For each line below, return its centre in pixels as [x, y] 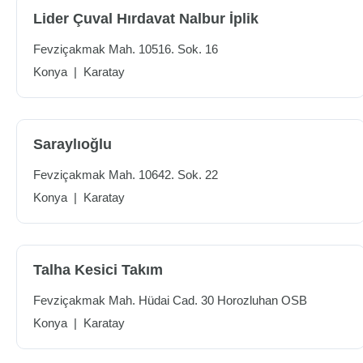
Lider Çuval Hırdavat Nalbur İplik [146, 19]
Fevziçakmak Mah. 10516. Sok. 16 [126, 49]
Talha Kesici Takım [98, 270]
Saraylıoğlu [73, 144]
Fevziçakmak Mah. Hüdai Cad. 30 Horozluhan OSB [170, 300]
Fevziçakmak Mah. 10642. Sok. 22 [126, 175]
